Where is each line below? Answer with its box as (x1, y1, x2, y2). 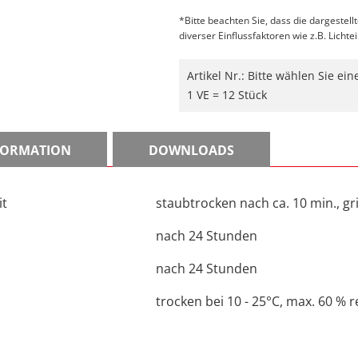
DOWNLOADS (148, 141, 234, 160)
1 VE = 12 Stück (187, 87, 267, 103)
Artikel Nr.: (187, 68, 248, 84)
